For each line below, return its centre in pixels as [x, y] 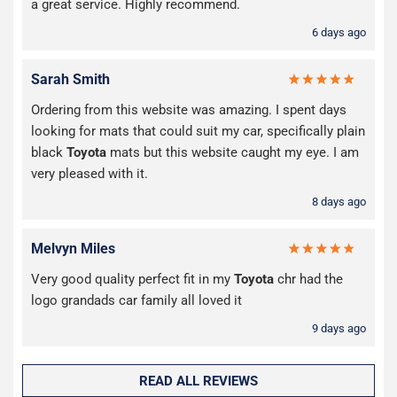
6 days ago [339, 33]
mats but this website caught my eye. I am [233, 153]
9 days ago [339, 329]
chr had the [308, 280]
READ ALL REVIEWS [198, 381]
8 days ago [339, 202]
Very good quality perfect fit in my [132, 280]
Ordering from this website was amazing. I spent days [189, 110]
